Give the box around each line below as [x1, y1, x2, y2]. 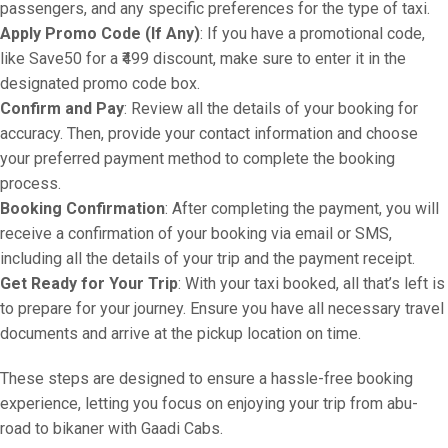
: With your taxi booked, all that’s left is [178, 274, 445, 293]
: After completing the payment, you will [165, 199, 439, 218]
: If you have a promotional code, [200, 24, 425, 43]
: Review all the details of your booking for [124, 99, 418, 118]
